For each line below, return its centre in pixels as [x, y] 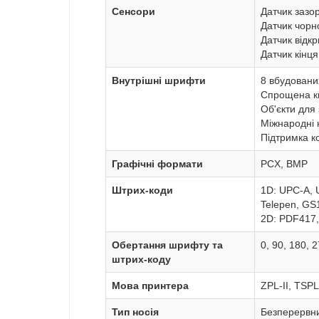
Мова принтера [150, 286]
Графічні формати [157, 164]
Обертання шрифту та [167, 245]
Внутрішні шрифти [159, 81]
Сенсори [134, 12]
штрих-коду [141, 260]
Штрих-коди [142, 190]
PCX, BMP [284, 164]
